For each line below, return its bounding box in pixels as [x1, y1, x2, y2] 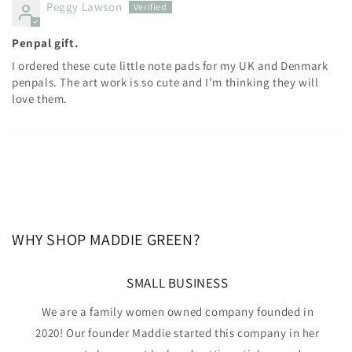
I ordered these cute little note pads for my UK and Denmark [12, 58, 328, 73]
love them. [12, 91, 68, 106]
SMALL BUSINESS [126, 274, 229, 291]
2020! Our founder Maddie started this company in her [35, 325, 320, 340]
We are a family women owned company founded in [41, 304, 314, 319]
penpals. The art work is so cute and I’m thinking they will [12, 75, 319, 90]
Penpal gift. [12, 35, 79, 50]
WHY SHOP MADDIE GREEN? [12, 229, 200, 250]
